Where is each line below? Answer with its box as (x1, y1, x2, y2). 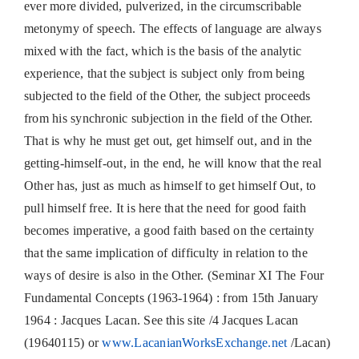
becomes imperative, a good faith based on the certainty (23, 224, 315, 238)
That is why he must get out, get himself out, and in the (23, 134, 313, 148)
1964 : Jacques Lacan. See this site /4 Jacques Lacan (23, 313, 299, 328)
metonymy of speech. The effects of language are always (23, 22, 321, 36)
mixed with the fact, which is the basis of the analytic (23, 44, 302, 58)
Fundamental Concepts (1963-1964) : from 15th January (23, 291, 319, 305)
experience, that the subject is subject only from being (23, 67, 305, 81)
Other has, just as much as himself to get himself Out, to (23, 179, 317, 193)
